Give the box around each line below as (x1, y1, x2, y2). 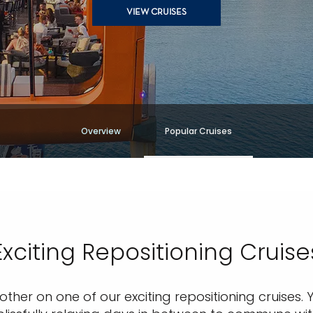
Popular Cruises (165, 125, 232, 137)
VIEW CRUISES (126, 8, 187, 17)
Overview (81, 125, 121, 137)
